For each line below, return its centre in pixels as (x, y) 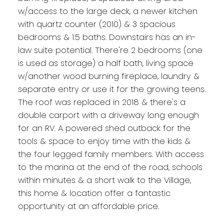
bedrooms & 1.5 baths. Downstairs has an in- (107, 37)
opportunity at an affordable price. (88, 206)
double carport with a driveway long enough (108, 115)
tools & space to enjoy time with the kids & (104, 141)
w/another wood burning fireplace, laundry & (108, 76)
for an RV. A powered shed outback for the (104, 128)
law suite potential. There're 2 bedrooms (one (110, 50)
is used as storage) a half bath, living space (105, 63)
